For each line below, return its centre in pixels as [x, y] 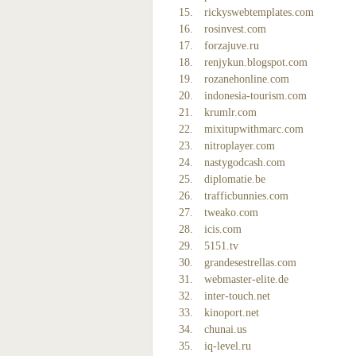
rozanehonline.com [247, 79]
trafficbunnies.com [246, 196]
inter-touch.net [237, 296]
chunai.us [225, 329]
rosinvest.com [235, 29]
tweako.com [231, 213]
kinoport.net [232, 313]
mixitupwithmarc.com [254, 129]
